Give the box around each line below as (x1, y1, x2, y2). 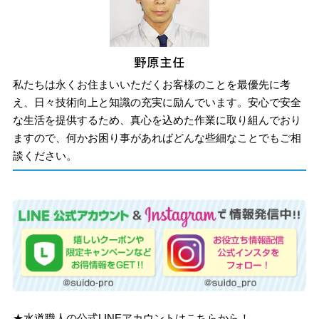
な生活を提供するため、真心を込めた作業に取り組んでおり (13, 113, 302, 126)
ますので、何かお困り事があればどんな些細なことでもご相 (13, 131, 302, 144)
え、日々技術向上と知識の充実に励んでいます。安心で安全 (13, 95, 302, 108)
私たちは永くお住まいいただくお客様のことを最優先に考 (13, 78, 291, 90)
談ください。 (13, 149, 78, 162)
